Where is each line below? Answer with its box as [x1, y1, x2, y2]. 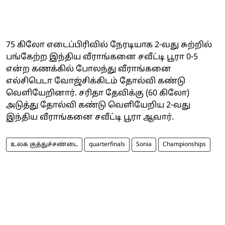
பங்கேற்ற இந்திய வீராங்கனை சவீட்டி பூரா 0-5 [6, 52, 198, 62]
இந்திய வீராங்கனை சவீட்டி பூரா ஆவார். [6, 112, 176, 123]
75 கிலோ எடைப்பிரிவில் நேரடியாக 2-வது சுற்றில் [6, 40, 212, 50]
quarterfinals [89, 141, 125, 148]
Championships [163, 141, 206, 148]
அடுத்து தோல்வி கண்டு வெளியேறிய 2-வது [6, 100, 190, 110]
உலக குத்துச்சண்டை [11, 141, 78, 148]
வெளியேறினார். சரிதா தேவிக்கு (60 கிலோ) [6, 88, 189, 98]
